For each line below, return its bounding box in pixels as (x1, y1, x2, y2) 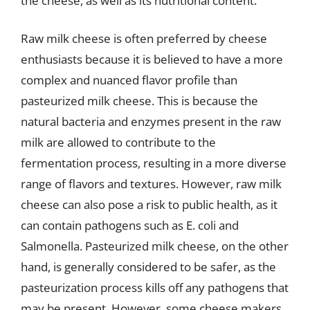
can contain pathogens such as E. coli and (21, 217, 239, 233)
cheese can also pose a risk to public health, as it (21, 197, 277, 212)
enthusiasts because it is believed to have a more (21, 51, 283, 67)
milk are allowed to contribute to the (21, 134, 216, 150)
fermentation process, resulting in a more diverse (21, 155, 286, 171)
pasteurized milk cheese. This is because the (21, 93, 258, 109)
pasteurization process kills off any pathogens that (21, 280, 289, 295)
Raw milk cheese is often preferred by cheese (21, 30, 267, 46)
